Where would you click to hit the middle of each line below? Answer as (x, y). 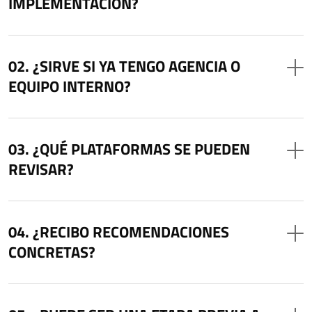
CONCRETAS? (52, 252)
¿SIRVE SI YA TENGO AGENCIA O (136, 66)
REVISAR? (41, 169)
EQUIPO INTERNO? (70, 86)
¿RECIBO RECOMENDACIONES (131, 232)
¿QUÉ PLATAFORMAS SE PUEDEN (141, 149)
